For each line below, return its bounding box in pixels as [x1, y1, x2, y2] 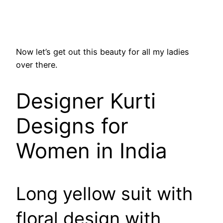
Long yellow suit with [16, 182, 193, 205]
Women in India [16, 137, 167, 163]
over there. [16, 60, 57, 70]
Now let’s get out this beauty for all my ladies [16, 47, 189, 57]
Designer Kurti [16, 88, 156, 113]
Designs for [16, 112, 128, 138]
